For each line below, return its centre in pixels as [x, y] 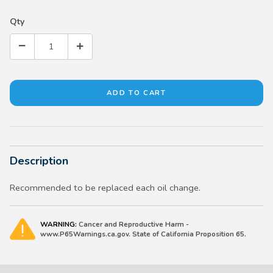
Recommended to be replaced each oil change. [105, 188]
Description [39, 161]
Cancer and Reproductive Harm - [133, 225]
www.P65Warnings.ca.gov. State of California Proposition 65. [143, 234]
